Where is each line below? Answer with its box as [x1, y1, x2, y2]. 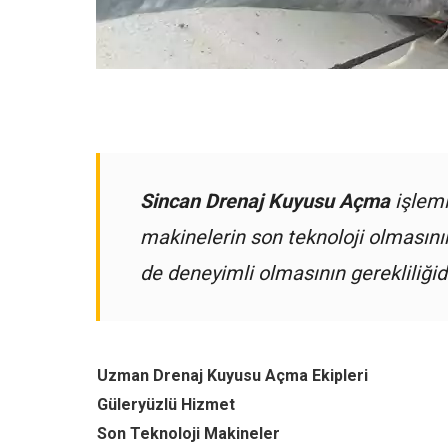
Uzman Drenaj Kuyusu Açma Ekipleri [97, 366, 368, 385]
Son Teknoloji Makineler [97, 424, 280, 443]
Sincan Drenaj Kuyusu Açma [140, 189, 390, 213]
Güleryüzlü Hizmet [97, 395, 235, 414]
